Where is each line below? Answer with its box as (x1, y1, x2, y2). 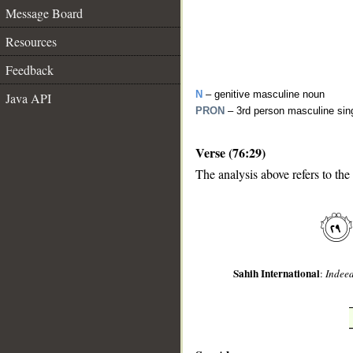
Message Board (6, 5, 83, 21)
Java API (6, 90, 51, 106)
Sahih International (233, 266, 321, 282)
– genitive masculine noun (203, 88, 325, 100)
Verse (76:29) (195, 143, 266, 162)
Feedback (6, 61, 54, 78)
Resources (6, 33, 57, 50)
